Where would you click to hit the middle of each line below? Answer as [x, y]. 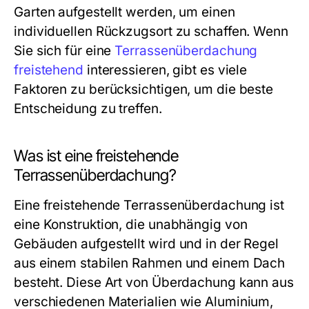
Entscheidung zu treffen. [88, 109]
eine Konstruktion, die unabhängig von [131, 225]
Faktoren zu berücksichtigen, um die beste [144, 89]
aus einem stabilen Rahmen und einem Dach [150, 263]
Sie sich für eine [64, 51]
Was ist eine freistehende [97, 156]
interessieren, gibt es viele [165, 70]
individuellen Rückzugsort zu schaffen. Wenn [151, 31]
